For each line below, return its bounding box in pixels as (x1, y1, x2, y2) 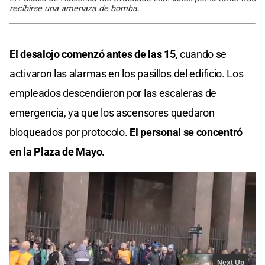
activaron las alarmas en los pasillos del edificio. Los (9, 67, 244, 80)
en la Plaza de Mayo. (9, 145, 105, 158)
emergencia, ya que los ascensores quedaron (9, 106, 215, 119)
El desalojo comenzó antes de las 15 (9, 47, 176, 60)
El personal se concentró (127, 125, 243, 138)
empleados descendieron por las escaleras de (9, 86, 217, 99)
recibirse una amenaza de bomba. (9, 3, 140, 14)
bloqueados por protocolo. (9, 125, 128, 138)
